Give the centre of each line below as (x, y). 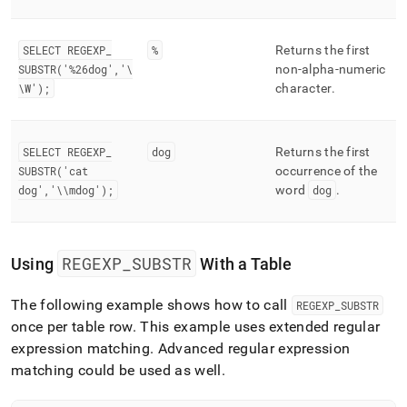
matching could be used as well (116, 370)
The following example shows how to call (151, 305)
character (303, 88)
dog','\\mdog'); (66, 190)
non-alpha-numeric (331, 69)
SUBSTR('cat (53, 171)
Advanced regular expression (252, 348)
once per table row (72, 327)
